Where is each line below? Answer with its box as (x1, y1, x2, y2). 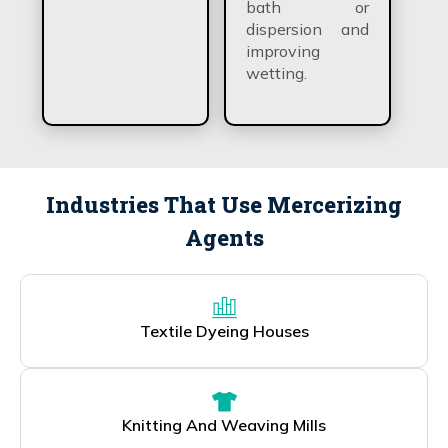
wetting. (246, 62, 307, 83)
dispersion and (246, 18, 369, 39)
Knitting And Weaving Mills (122, 414, 326, 435)
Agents (184, 222, 264, 252)
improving (246, 40, 320, 61)
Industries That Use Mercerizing (46, 189, 402, 219)
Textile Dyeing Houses (139, 320, 309, 341)
